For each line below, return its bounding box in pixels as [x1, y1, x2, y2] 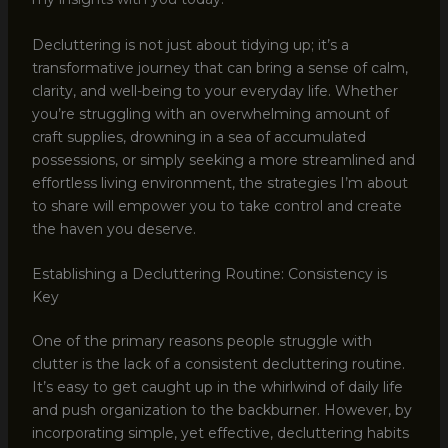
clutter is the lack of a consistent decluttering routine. [31, 354, 405, 373]
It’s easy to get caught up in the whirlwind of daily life [31, 377, 403, 396]
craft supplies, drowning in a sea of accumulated [31, 127, 366, 146]
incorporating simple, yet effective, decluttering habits [31, 423, 409, 442]
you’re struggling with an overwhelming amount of [31, 104, 389, 123]
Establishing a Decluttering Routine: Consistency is [31, 264, 387, 283]
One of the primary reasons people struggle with [31, 331, 372, 350]
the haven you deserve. [31, 219, 196, 238]
